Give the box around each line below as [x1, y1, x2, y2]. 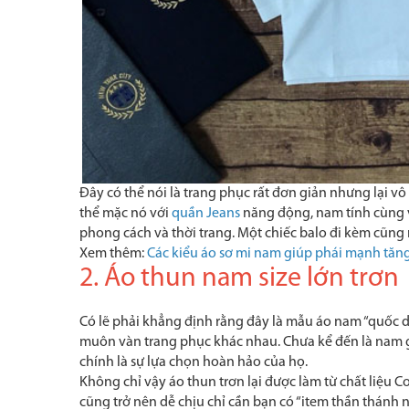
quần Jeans [172, 206, 240, 221]
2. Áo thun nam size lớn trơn [79, 265, 399, 293]
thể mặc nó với [79, 206, 172, 221]
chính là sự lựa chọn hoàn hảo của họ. [79, 355, 308, 370]
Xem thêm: [79, 246, 147, 261]
